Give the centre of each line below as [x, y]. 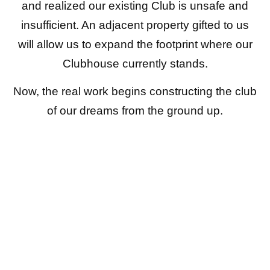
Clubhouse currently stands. [135, 63]
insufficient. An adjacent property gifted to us [135, 25]
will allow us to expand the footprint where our [135, 44]
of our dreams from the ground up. [135, 111]
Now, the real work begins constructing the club [135, 92]
